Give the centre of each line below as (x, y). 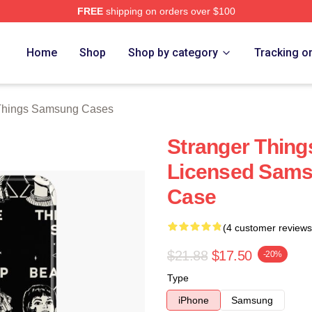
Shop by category (173, 53)
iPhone (194, 300)
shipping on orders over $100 (169, 11)
